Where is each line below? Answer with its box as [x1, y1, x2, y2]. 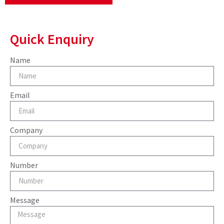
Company [10, 124, 42, 135]
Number [10, 159, 38, 170]
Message [10, 194, 39, 205]
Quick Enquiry [10, 29, 94, 48]
